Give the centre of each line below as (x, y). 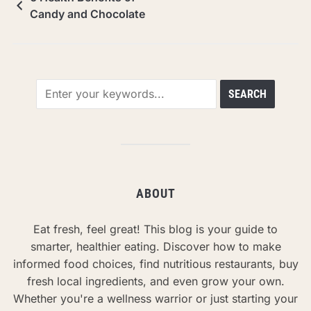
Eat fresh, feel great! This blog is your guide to (155, 229)
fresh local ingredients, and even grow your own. (155, 281)
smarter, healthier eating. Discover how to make (155, 246)
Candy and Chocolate (87, 14)
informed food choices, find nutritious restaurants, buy (155, 263)
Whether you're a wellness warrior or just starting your (155, 298)
